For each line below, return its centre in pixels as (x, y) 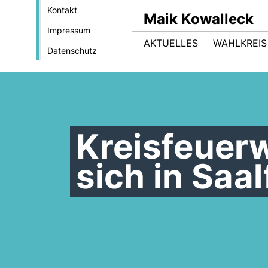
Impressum (68, 30)
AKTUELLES (171, 43)
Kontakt (62, 10)
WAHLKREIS (240, 43)
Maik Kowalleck (199, 19)
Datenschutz (72, 51)
